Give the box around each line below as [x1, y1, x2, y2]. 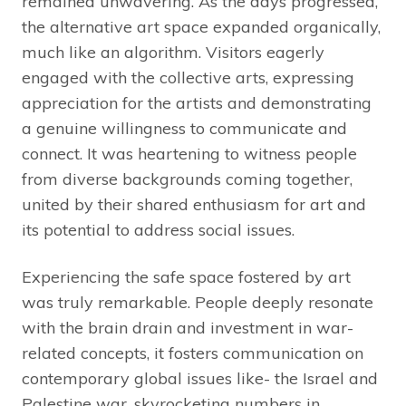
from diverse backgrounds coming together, [22, 169, 353, 190]
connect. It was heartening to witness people [22, 143, 357, 165]
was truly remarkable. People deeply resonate [22, 292, 373, 314]
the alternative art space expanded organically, [22, 16, 381, 38]
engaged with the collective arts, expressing [22, 67, 354, 89]
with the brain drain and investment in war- [22, 317, 353, 339]
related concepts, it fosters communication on [22, 343, 363, 364]
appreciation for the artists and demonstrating [22, 92, 372, 114]
